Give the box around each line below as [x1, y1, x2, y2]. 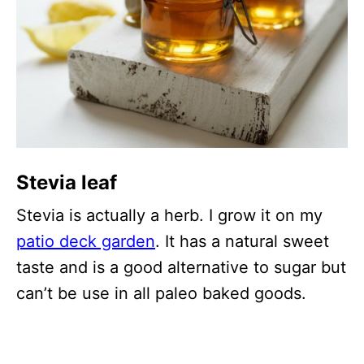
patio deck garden [16, 232, 155, 252]
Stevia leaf [16, 171, 117, 195]
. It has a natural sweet [155, 232, 329, 252]
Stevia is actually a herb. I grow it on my [16, 206, 323, 226]
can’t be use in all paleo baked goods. [16, 284, 306, 304]
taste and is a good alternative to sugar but [16, 258, 346, 278]
